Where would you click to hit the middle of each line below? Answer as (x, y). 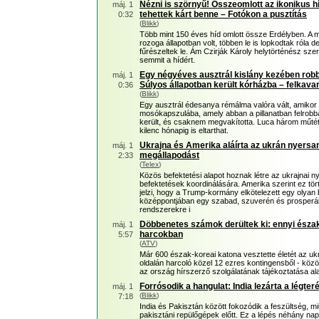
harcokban (161, 234)
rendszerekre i (165, 209)
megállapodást (169, 155)
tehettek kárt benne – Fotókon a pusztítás (223, 14)
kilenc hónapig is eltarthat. (184, 130)
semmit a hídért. (167, 60)
